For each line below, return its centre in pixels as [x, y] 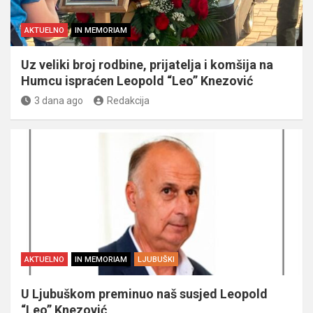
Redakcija [128, 100]
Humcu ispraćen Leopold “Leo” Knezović [137, 80]
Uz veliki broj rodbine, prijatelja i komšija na [147, 64]
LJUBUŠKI [156, 259]
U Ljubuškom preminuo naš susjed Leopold [144, 293]
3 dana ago [59, 100]
